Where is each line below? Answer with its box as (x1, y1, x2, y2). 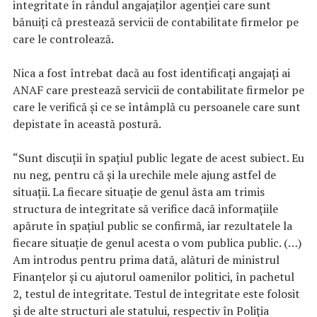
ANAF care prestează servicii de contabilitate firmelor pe (13, 81, 304, 98)
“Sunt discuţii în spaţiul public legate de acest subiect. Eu (13, 149, 304, 166)
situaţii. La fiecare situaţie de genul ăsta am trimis (13, 183, 265, 200)
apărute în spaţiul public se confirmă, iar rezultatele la (13, 217, 292, 234)
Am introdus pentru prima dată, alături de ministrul (13, 251, 279, 267)
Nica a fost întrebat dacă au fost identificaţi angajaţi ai (13, 64, 290, 81)
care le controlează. (13, 30, 114, 47)
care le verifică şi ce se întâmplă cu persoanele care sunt (13, 98, 301, 115)
